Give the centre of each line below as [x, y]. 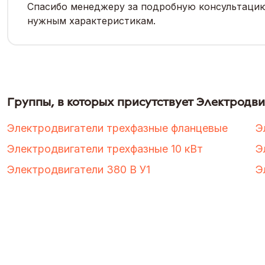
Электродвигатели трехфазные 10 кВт [105, 148]
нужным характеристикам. [91, 20]
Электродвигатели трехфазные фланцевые [117, 128]
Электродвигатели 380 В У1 [79, 169]
